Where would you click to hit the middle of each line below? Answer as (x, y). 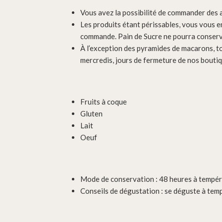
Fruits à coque (104, 102)
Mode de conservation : (120, 179)
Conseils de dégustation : (122, 191)
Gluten (91, 114)
